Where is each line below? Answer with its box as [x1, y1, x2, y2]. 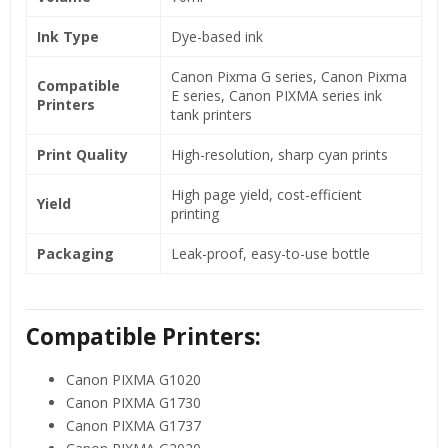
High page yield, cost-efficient [171, 184, 362, 204]
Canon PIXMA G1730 [66, 392, 201, 412]
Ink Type [37, 26, 99, 46]
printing [171, 203, 219, 223]
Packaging [37, 243, 114, 263]
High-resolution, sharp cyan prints [171, 144, 388, 164]
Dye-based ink [171, 26, 263, 46]
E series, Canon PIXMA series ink [171, 85, 382, 105]
